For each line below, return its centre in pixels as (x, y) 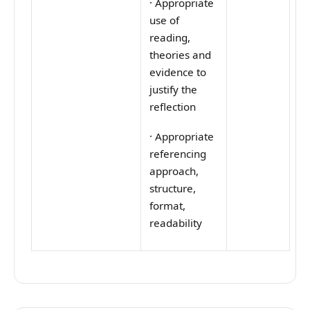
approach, (174, 171)
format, (168, 206)
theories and (181, 54)
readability (176, 223)
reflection (173, 106)
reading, (170, 37)
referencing (178, 154)
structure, (173, 189)
